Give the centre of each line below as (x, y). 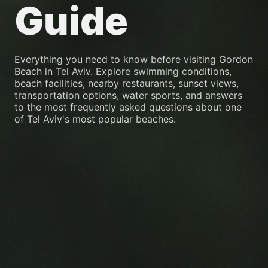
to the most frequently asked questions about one (128, 107)
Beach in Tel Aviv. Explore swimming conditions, (123, 71)
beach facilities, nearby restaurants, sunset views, (127, 83)
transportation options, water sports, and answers (128, 95)
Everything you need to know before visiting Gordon (134, 60)
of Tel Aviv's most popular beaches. (95, 119)
